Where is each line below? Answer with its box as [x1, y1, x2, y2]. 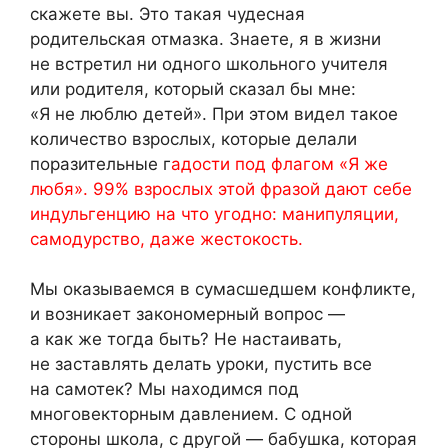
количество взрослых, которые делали [30, 128, 357, 149]
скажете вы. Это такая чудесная [30, 3, 305, 24]
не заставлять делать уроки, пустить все [30, 354, 372, 375]
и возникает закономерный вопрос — [30, 304, 345, 325]
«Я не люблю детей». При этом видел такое [30, 103, 398, 124]
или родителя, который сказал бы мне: [30, 78, 356, 99]
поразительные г [30, 153, 171, 174]
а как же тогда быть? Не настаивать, [30, 329, 342, 350]
